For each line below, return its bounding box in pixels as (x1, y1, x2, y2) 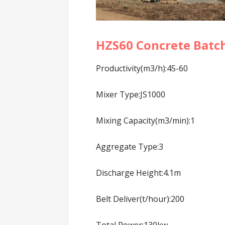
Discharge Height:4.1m (96, 167, 181, 179)
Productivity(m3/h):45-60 (96, 63, 188, 74)
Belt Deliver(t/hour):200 (96, 193, 185, 205)
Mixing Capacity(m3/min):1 (96, 115, 195, 127)
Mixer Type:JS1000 (96, 89, 166, 100)
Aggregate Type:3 (96, 141, 164, 153)
